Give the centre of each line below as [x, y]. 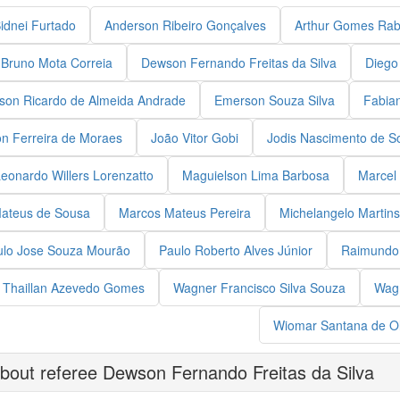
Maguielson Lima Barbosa [256, 175]
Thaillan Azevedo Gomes [74, 287]
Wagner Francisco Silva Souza [259, 287]
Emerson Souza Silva [275, 100]
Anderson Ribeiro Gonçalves [185, 25]
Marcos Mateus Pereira [185, 212]
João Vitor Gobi [195, 137]
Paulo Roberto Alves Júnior [236, 250]
